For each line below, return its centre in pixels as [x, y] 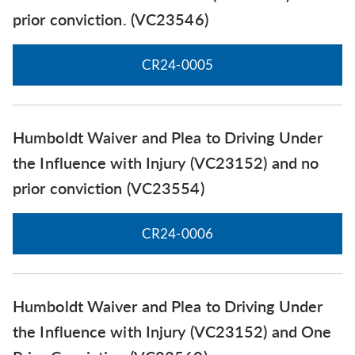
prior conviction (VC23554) [109, 187]
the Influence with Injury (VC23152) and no [166, 162]
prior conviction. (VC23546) [111, 19]
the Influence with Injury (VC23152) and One [172, 331]
